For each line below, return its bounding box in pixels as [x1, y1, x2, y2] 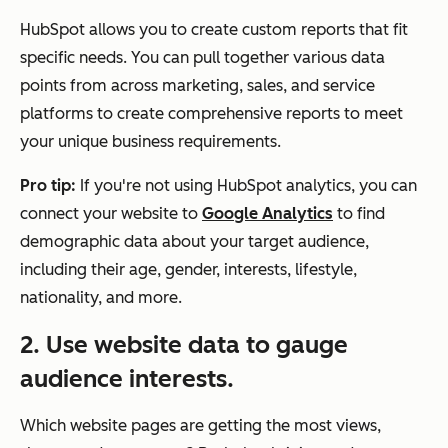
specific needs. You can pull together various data [20, 47, 385, 67]
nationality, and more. [20, 287, 182, 307]
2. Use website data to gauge [20, 329, 348, 359]
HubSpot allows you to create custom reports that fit [20, 19, 408, 39]
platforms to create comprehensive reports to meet [20, 103, 403, 123]
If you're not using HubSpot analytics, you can [80, 175, 417, 195]
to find [333, 203, 385, 223]
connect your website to [20, 203, 202, 223]
